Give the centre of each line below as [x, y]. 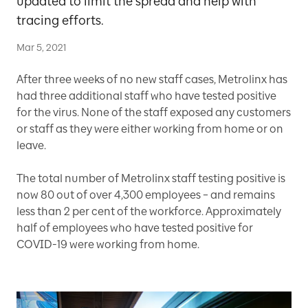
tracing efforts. [60, 21]
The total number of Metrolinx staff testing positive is [151, 178]
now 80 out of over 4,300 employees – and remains [146, 195]
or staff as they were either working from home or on [150, 129]
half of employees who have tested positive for [135, 228]
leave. [31, 145]
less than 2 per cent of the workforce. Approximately [149, 211]
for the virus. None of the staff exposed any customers [154, 112]
